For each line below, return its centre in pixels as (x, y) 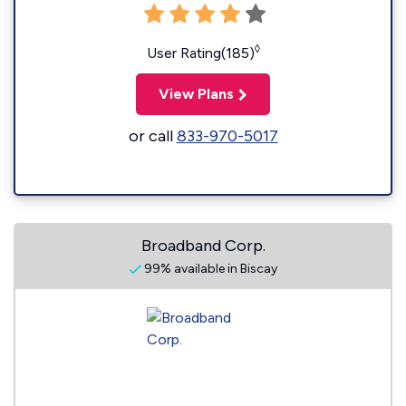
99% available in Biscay (209, 269)
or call (152, 136)
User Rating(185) (200, 53)
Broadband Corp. (203, 246)
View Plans (196, 94)
